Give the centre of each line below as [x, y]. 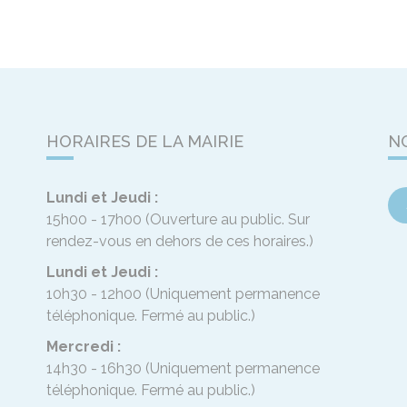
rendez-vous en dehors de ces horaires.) [179, 242]
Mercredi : [83, 347]
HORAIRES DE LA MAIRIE [144, 142]
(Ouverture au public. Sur [227, 220]
